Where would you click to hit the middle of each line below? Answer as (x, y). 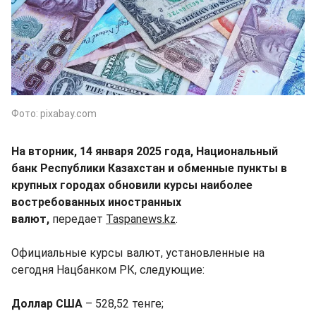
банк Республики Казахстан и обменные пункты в (149, 168)
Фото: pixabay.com (54, 113)
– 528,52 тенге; (123, 303)
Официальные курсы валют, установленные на (138, 253)
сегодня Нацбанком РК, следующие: (108, 269)
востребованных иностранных (96, 202)
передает (78, 219)
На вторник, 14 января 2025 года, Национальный (145, 151)
